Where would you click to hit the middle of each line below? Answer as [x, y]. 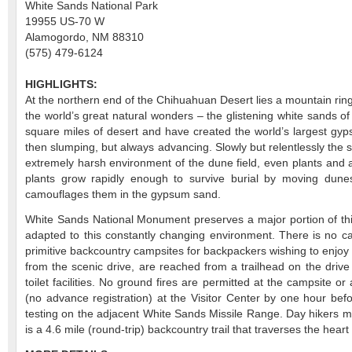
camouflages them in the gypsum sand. [123, 194]
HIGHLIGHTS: [61, 84]
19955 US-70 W [65, 22]
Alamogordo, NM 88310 [84, 37]
